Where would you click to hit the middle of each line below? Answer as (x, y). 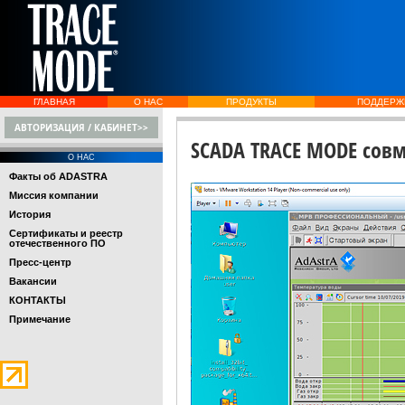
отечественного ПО (57, 243)
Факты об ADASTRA (58, 176)
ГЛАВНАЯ (54, 102)
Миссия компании (54, 195)
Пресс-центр (40, 262)
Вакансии (33, 281)
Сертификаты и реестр (66, 233)
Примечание (40, 319)
